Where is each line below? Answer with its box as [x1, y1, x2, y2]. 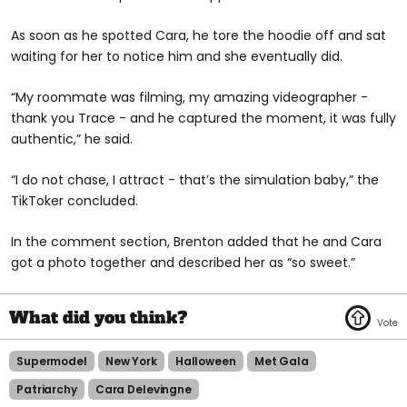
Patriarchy [16, 382, 77, 398]
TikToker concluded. [11, 192, 138, 211]
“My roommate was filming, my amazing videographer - [11, 88, 368, 107]
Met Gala [253, 353, 309, 370]
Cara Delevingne [94, 382, 193, 398]
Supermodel [16, 353, 87, 370]
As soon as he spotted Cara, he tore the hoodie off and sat [11, 26, 386, 45]
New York [104, 353, 157, 370]
